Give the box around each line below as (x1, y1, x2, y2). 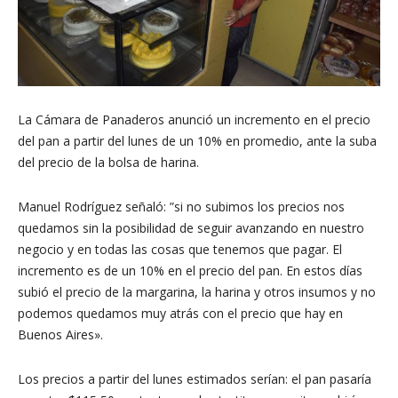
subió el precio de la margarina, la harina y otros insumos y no (18, 283, 376, 300)
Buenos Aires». (18, 325, 103, 343)
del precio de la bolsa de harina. (18, 153, 199, 171)
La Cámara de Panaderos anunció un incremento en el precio (18, 110, 370, 128)
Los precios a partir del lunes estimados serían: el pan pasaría (18, 370, 371, 387)
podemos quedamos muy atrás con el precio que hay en (18, 304, 343, 322)
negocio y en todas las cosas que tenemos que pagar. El (18, 240, 342, 258)
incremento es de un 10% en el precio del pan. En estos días (18, 261, 362, 279)
